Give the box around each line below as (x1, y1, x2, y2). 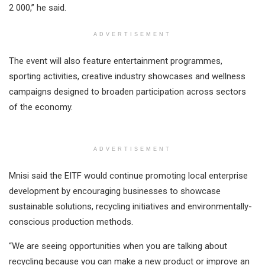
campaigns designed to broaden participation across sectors (9, 86, 246, 97)
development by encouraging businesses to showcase (9, 185, 221, 196)
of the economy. (9, 101, 73, 112)
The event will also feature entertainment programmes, (9, 55, 222, 66)
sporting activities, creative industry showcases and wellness (9, 70, 245, 82)
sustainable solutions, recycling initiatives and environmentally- (9, 201, 252, 212)
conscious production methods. (9, 216, 133, 227)
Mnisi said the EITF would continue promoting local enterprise (9, 170, 248, 181)
